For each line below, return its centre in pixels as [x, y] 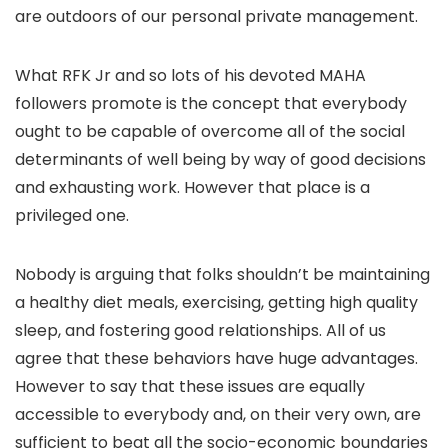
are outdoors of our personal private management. [216, 16]
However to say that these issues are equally [190, 386]
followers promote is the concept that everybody [211, 103]
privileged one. [72, 215]
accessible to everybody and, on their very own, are [218, 414]
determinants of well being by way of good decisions [220, 159]
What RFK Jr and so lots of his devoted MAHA [190, 75]
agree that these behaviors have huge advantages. [216, 358]
